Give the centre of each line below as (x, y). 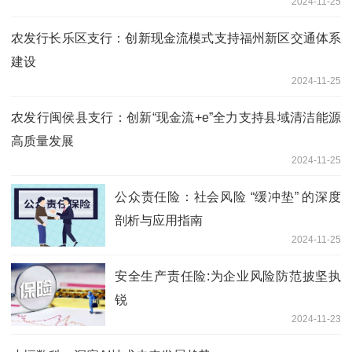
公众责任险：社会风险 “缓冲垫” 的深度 (228, 196)
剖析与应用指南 (159, 220)
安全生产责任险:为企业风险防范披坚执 (228, 276)
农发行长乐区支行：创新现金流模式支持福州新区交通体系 (176, 38)
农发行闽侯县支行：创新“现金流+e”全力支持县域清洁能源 (176, 117)
